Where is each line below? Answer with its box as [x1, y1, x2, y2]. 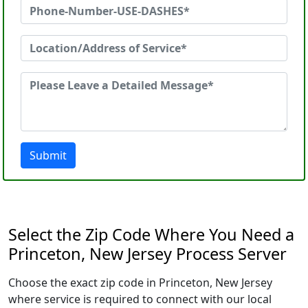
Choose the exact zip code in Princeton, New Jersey [8, 275, 272, 290]
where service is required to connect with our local [8, 291, 272, 307]
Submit [30, 148, 67, 163]
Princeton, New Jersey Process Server [8, 243, 287, 265]
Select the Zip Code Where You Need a [8, 223, 294, 245]
